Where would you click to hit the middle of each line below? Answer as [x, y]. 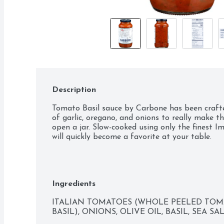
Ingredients [74, 184]
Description [74, 90]
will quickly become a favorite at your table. [132, 137]
